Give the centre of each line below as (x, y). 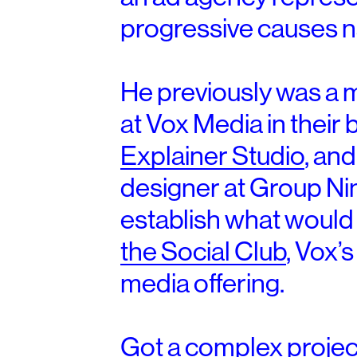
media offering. (202, 284)
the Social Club (203, 252)
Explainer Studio (212, 156)
